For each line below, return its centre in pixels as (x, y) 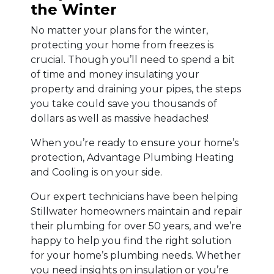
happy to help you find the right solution (131, 241)
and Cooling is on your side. (96, 172)
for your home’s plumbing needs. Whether (136, 256)
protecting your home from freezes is (122, 45)
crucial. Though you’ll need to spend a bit (133, 60)
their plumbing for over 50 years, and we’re (136, 226)
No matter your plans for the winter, (119, 31)
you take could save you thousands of (124, 104)
